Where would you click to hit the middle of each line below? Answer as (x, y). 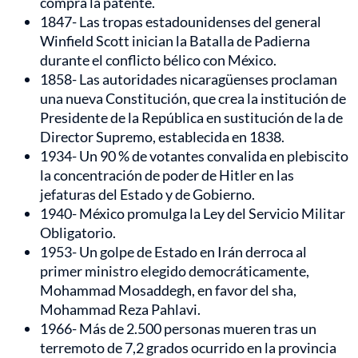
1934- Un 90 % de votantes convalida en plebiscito (194, 156)
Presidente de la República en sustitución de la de (191, 118)
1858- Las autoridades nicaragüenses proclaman (189, 80)
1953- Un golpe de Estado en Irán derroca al (173, 252)
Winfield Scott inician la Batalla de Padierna (175, 41)
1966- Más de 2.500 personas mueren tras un (178, 329)
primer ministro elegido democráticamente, (175, 271)
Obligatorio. (78, 233)
